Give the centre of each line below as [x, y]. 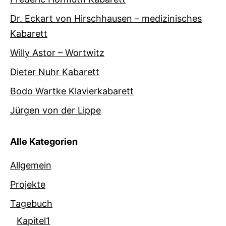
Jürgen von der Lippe [55, 110]
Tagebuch [31, 204]
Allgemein [31, 165]
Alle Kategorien [44, 142]
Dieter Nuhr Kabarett [55, 72]
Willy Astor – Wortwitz [57, 53]
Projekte [28, 185]
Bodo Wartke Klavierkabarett [72, 91]
